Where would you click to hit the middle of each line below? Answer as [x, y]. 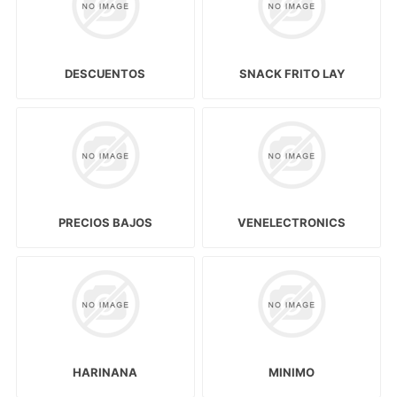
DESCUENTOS [105, 74]
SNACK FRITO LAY [292, 74]
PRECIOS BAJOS [105, 223]
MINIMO [292, 372]
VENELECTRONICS [292, 223]
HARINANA [105, 372]
